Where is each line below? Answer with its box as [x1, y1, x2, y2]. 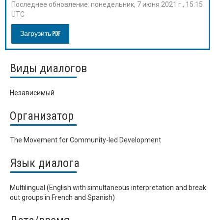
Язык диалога [10, 156, 80, 170]
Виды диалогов [10, 61, 87, 75]
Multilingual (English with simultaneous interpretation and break [10, 183, 206, 192]
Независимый [10, 88, 55, 97]
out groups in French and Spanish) [10, 193, 115, 201]
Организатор [10, 109, 74, 123]
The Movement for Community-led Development [10, 136, 161, 144]
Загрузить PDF [20, 29, 60, 38]
